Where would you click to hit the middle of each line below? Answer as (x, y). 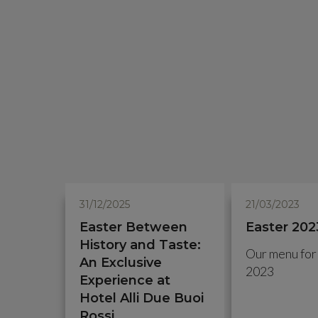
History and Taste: (140, 245)
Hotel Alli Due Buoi (142, 298)
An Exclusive (121, 263)
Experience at (125, 280)
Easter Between (133, 227)
